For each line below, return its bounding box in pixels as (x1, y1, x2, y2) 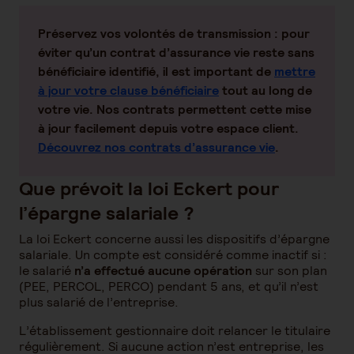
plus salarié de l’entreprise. (19, 294, 179, 311)
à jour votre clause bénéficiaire (38, 82, 219, 99)
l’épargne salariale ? (19, 201, 194, 225)
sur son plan (252, 262, 327, 279)
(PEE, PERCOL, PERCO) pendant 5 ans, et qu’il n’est (19, 278, 318, 295)
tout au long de (219, 82, 312, 99)
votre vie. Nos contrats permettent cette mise (38, 101, 311, 118)
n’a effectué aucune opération (74, 262, 252, 279)
